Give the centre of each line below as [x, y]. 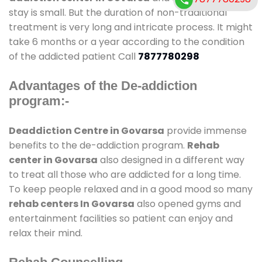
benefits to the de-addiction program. [98, 145]
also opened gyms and [188, 204]
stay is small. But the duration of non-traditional [118, 12]
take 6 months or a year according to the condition [127, 42]
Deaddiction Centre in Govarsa [87, 130]
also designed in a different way [171, 160]
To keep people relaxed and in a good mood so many [131, 189]
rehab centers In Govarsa [72, 204]
